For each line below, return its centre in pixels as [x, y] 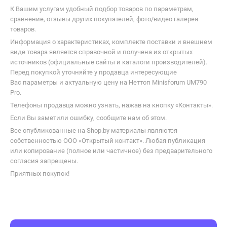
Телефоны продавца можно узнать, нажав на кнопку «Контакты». [111, 105]
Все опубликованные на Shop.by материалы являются [94, 131]
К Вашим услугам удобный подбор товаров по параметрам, [102, 9]
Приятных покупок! [40, 174]
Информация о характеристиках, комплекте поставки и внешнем [111, 42]
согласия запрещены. [44, 161]
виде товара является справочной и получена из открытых [101, 52]
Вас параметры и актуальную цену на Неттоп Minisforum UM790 [108, 83]
